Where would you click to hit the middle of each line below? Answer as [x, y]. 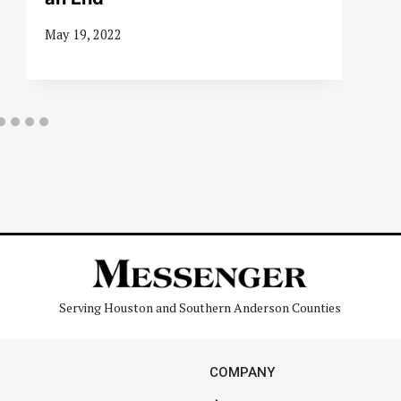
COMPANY [242, 373]
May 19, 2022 [83, 35]
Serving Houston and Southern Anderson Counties [200, 308]
